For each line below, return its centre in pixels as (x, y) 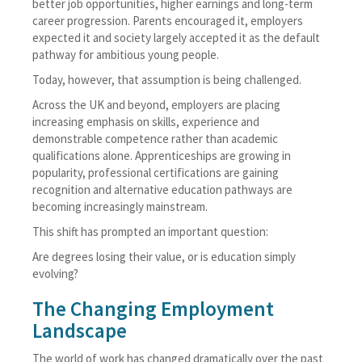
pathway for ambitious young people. (126, 55)
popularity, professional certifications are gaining (156, 173)
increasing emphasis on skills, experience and (146, 122)
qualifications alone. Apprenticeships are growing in (162, 156)
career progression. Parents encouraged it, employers (168, 21)
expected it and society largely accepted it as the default (176, 38)
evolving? (55, 274)
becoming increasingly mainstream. (120, 206)
